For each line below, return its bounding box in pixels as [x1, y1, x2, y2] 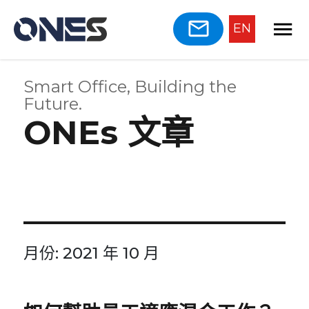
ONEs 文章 [23, 112, 195, 152]
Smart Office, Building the [23, 76, 237, 97]
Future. [23, 93, 83, 114]
